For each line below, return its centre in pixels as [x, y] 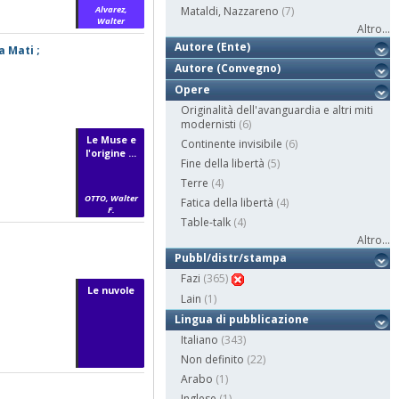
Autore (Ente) [213, 47]
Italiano [200, 340]
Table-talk [206, 223]
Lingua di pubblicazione [242, 320]
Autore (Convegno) [228, 69]
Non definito [213, 360]
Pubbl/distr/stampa [231, 258]
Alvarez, [111, 9]
